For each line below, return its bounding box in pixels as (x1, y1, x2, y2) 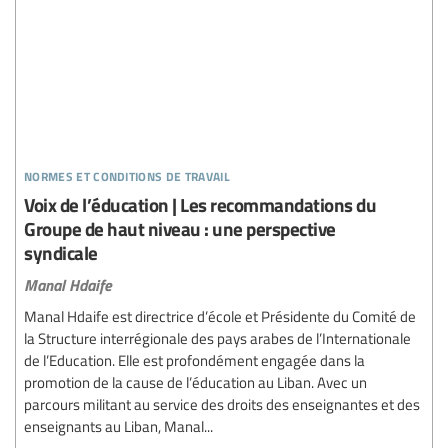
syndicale (24, 239, 98, 266)
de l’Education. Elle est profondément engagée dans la (24, 350, 365, 370)
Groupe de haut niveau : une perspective (24, 215, 336, 242)
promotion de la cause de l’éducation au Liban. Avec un (24, 372, 367, 392)
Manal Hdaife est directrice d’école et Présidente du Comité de (24, 306, 416, 326)
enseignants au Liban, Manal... (24, 416, 213, 436)
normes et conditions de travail (24, 161, 230, 186)
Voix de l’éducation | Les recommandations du (24, 191, 376, 218)
